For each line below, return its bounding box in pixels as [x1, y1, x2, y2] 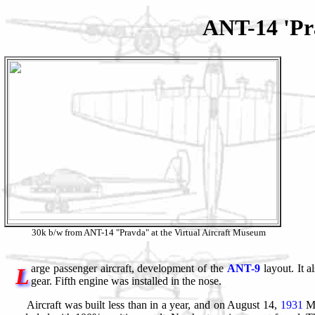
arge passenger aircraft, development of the [31, 262, 227, 274]
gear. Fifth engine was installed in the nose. [31, 274, 221, 287]
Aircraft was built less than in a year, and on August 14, [27, 298, 281, 311]
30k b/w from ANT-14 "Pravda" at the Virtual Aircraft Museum [31, 226, 266, 238]
